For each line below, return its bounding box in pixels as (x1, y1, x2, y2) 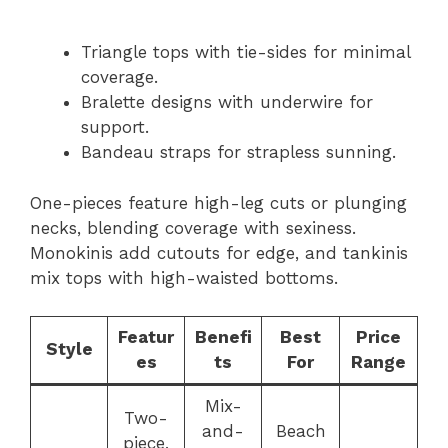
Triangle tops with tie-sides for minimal (81, 42, 410, 62)
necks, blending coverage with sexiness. (30, 217, 356, 238)
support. (81, 117, 149, 137)
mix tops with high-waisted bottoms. (30, 267, 338, 288)
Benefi (194, 327, 252, 347)
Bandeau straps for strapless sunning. (81, 142, 396, 162)
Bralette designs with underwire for (81, 92, 373, 112)
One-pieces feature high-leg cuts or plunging (30, 192, 407, 213)
